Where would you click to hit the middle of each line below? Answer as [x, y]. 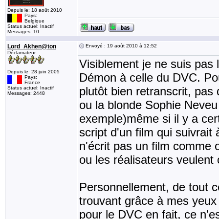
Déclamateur [22, 53]
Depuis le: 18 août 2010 [35, 10]
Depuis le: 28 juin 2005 [33, 72]
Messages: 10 [23, 32]
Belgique [34, 21]
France [32, 82]
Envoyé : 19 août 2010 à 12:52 [120, 46]
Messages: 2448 [26, 93]
